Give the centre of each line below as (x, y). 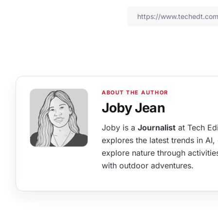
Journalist (157, 127)
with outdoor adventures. (148, 165)
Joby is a (120, 127)
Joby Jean (133, 107)
